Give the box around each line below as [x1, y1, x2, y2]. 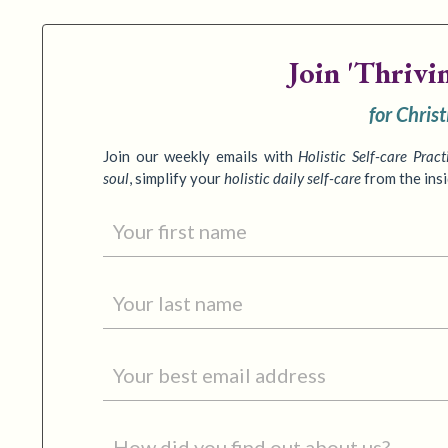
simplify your [135, 169, 224, 188]
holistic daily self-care [224, 169, 361, 188]
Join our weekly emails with [103, 147, 299, 166]
